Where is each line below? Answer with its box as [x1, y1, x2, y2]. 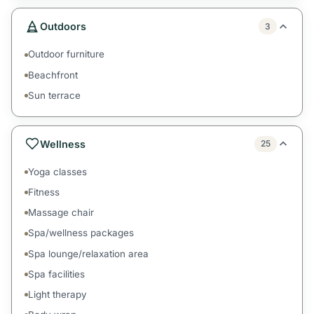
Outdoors [40, 20, 87, 33]
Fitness [28, 186, 60, 198]
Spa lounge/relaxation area [28, 247, 149, 259]
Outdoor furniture [28, 48, 105, 60]
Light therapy [28, 289, 88, 301]
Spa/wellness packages [28, 227, 135, 239]
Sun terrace [28, 89, 81, 101]
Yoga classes [28, 165, 88, 177]
